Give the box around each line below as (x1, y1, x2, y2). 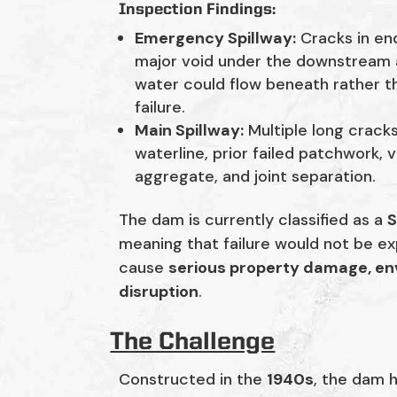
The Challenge (110, 330, 276, 355)
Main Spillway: (135, 119, 245, 141)
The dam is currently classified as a (119, 208, 388, 230)
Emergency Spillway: (135, 27, 297, 49)
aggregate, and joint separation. (135, 165, 377, 187)
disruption (119, 280, 199, 302)
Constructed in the (119, 369, 268, 391)
